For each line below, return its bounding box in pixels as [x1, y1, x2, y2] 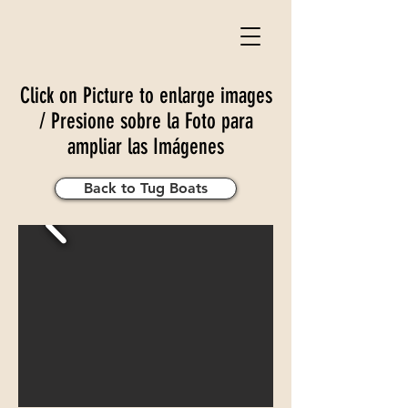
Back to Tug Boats [84, 179, 208, 197]
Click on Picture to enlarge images [19, 83, 272, 108]
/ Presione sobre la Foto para [38, 108, 253, 134]
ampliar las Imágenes [67, 134, 224, 159]
